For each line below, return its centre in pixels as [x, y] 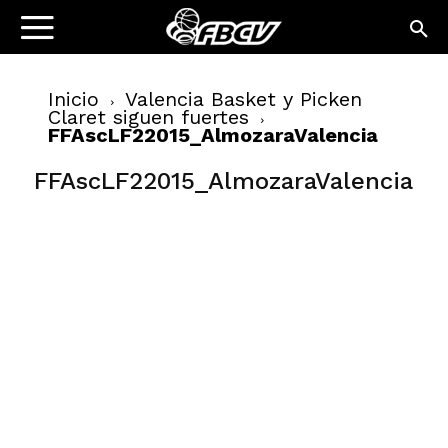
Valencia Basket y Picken [243, 99]
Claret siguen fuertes [148, 117]
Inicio [73, 99]
